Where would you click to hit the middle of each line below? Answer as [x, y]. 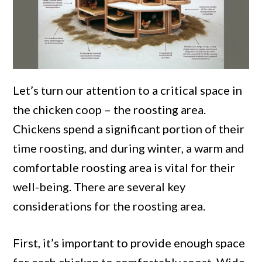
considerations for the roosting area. [109, 206]
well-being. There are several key [99, 187]
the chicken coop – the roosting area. [110, 110]
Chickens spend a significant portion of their [129, 129]
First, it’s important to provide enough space [129, 243]
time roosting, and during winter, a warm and [129, 148]
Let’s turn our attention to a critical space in [128, 90]
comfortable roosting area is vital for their [124, 168]
